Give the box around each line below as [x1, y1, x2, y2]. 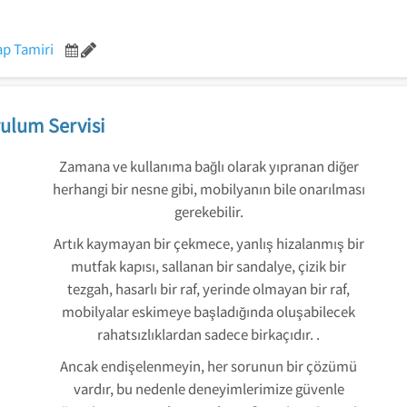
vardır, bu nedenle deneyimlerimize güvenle [73, 379, 344, 398]
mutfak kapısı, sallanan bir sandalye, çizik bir [71, 256, 346, 275]
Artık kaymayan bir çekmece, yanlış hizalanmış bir [53, 233, 364, 253]
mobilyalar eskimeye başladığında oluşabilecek [62, 302, 355, 321]
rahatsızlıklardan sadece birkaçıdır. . [97, 324, 320, 343]
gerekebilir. [174, 202, 243, 221]
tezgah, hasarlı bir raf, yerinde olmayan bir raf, [67, 279, 350, 298]
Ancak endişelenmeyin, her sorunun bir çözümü [60, 356, 357, 375]
